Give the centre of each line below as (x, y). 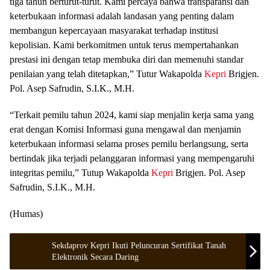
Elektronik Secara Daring (95, 257)
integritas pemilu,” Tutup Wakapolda (80, 172)
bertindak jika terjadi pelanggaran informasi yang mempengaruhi (132, 158)
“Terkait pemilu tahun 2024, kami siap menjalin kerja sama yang (132, 115)
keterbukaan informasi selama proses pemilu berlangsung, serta (129, 143)
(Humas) (26, 213)
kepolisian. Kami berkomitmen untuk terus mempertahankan (124, 45)
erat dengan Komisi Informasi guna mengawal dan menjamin (125, 129)
